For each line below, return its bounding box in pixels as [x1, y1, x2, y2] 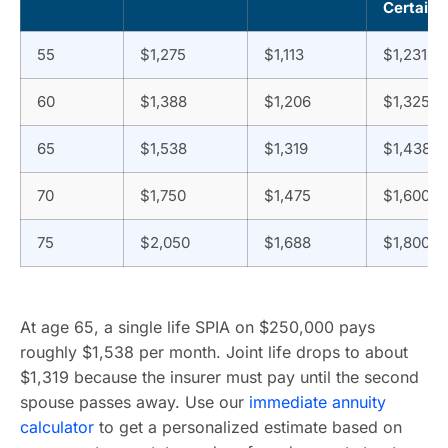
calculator [20, 417, 94, 437]
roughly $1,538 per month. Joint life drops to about [20, 342, 408, 362]
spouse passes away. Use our [20, 392, 249, 412]
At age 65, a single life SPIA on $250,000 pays [20, 317, 375, 337]
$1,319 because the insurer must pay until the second [20, 367, 419, 387]
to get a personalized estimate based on [94, 417, 402, 437]
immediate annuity [249, 392, 386, 412]
